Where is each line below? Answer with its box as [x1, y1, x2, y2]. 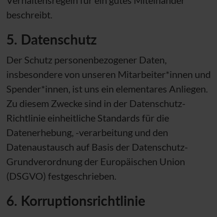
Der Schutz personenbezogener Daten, [6, 53, 167, 65]
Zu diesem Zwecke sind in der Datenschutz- [6, 97, 186, 109]
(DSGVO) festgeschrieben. [6, 170, 116, 182]
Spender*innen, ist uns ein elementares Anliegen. [6, 82, 208, 94]
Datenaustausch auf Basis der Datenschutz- [6, 140, 188, 153]
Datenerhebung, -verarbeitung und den [6, 126, 168, 138]
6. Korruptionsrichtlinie [6, 192, 145, 209]
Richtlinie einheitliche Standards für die [6, 111, 169, 124]
